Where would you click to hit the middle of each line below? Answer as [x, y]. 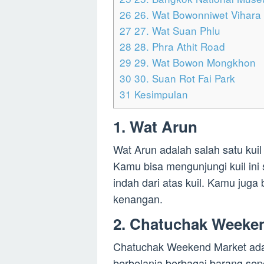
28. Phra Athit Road [178, 47]
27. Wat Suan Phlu [176, 31]
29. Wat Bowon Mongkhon [194, 62]
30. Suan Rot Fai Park [183, 78]
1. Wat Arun [155, 127]
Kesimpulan [160, 94]
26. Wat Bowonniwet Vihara [196, 15]
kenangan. [138, 199]
